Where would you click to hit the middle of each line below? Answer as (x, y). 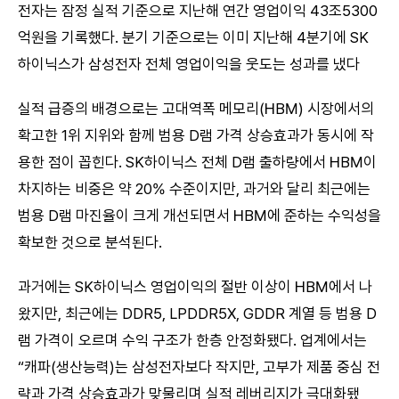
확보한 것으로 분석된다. (90, 242)
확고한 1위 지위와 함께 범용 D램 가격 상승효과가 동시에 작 (196, 135)
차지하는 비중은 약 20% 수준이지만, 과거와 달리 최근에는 (194, 188)
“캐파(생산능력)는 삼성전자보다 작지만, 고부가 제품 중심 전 (199, 366)
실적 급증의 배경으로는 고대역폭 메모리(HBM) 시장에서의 (196, 108)
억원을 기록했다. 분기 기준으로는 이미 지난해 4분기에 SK (193, 37)
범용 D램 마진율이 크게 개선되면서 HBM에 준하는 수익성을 (199, 215)
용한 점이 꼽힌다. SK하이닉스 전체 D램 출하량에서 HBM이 (197, 162)
